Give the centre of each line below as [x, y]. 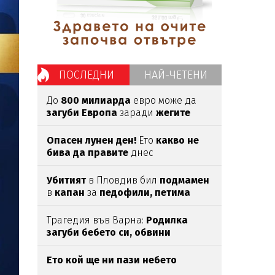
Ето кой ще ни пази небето [112, 260]
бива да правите [87, 153]
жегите [173, 113]
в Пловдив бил [123, 180]
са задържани [151, 205]
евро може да [164, 100]
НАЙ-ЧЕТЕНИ [176, 75]
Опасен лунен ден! [91, 140]
